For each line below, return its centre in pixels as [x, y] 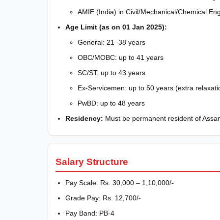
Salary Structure [92, 162]
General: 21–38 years [111, 42]
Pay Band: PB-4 [90, 213]
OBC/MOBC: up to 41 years [121, 57]
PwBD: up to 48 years [111, 103]
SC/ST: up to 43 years [111, 72]
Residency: [84, 118]
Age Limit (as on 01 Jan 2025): [116, 27]
